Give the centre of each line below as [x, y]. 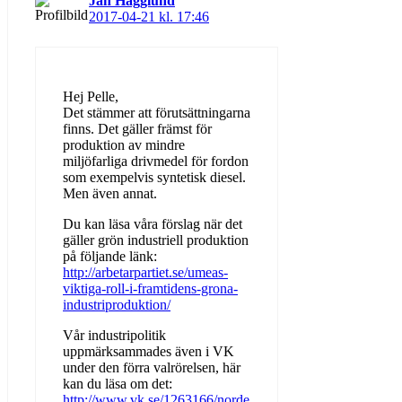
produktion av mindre [124, 144]
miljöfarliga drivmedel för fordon [156, 161]
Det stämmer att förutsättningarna [157, 112]
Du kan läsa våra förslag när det [153, 223]
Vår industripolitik [114, 335]
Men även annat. [110, 193]
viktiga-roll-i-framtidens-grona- [150, 288]
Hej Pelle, [91, 96]
